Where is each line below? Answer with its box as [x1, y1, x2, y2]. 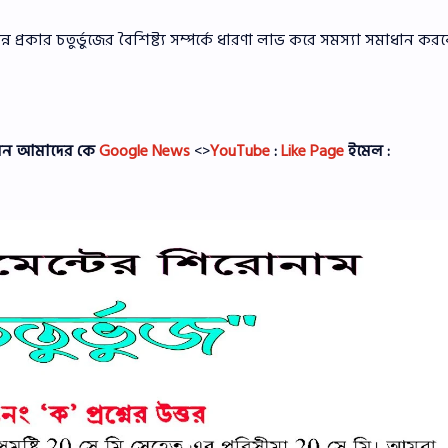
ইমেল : [344, 137, 390, 164]
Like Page [281, 137, 344, 164]
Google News [99, 137, 190, 164]
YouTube [210, 137, 270, 164]
